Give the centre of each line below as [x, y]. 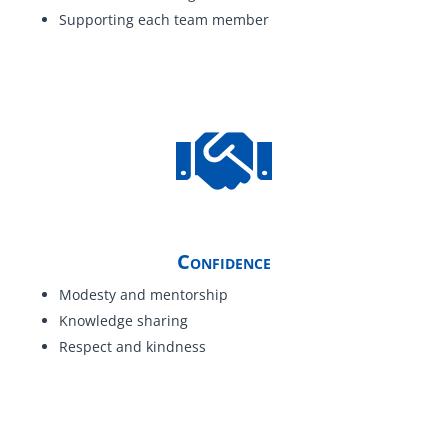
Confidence [223, 261]
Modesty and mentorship [143, 294]
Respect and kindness [132, 346]
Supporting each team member [163, 19]
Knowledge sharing [123, 320]
